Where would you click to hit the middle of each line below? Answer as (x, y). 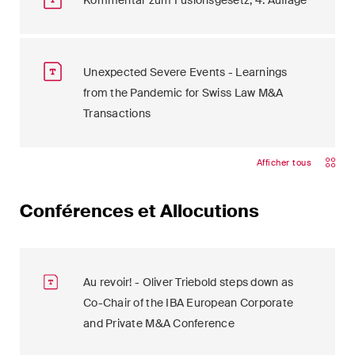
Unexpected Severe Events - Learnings (185, 72)
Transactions (117, 113)
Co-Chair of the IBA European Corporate (189, 303)
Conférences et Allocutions (139, 212)
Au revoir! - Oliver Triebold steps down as (189, 282)
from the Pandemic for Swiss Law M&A (183, 93)
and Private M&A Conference (159, 324)
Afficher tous (284, 162)
